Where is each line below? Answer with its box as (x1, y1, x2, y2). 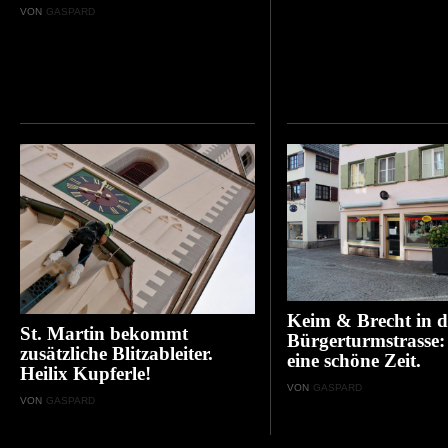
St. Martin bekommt (20, 322, 188, 344)
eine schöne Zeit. (287, 350, 422, 372)
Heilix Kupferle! (20, 362, 151, 384)
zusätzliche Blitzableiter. (20, 342, 213, 364)
